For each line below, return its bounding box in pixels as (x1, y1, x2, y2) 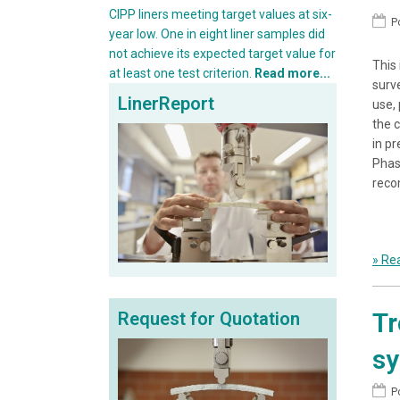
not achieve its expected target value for (109, 46, 336, 62)
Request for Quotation (118, 308, 300, 330)
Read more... (254, 66, 330, 81)
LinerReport (118, 93, 214, 115)
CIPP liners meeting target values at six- (109, 7, 332, 22)
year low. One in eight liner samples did (109, 27, 325, 42)
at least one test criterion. (109, 66, 254, 81)
